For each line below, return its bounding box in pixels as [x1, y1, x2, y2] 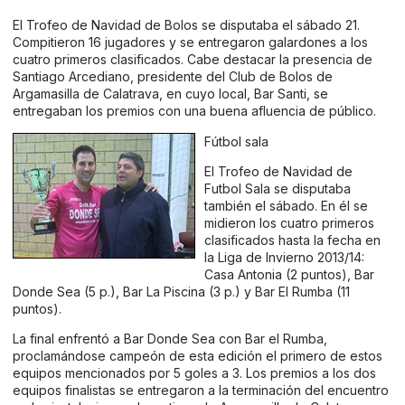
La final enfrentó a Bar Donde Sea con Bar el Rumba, [13, 331, 327, 347]
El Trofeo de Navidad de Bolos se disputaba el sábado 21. [13, 17, 360, 33]
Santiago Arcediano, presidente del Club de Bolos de [13, 69, 333, 85]
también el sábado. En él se [204, 198, 368, 214]
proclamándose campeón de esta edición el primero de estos [13, 348, 382, 364]
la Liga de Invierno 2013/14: [204, 250, 364, 266]
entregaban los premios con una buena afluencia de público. [13, 103, 376, 119]
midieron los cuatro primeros [204, 215, 374, 231]
